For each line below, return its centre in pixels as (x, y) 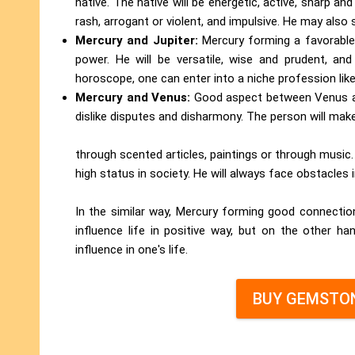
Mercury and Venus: (133, 98)
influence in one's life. (132, 250)
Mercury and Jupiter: (139, 41)
